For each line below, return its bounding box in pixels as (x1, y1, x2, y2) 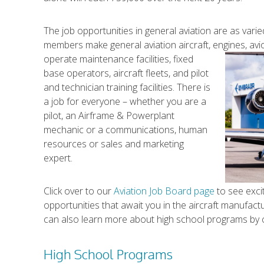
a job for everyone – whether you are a (43, 95, 206, 108)
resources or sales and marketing (43, 137, 184, 151)
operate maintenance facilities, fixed (43, 52, 193, 66)
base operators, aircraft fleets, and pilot (43, 67, 209, 80)
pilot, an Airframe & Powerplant (43, 109, 174, 123)
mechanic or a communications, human (43, 123, 207, 137)
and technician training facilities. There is (43, 81, 210, 94)
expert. (43, 151, 72, 165)
